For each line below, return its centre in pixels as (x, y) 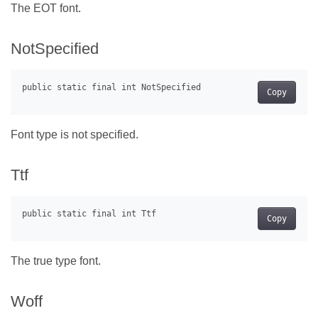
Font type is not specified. (75, 134)
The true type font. (56, 261)
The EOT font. (46, 8)
